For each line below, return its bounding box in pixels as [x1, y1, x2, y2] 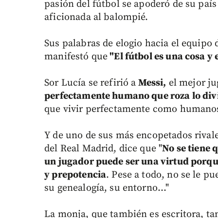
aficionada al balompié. [44, 11, 148, 24]
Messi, [136, 77, 166, 90]
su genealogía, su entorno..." [44, 182, 169, 195]
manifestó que [44, 51, 108, 63]
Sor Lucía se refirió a [44, 77, 136, 90]
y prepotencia [44, 169, 107, 182]
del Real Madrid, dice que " [44, 143, 163, 155]
